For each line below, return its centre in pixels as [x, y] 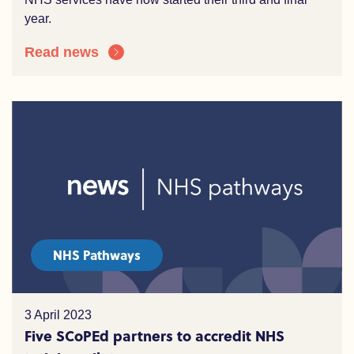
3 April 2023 [58, 315]
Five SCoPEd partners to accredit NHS [154, 335]
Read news [62, 52]
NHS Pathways [97, 255]
